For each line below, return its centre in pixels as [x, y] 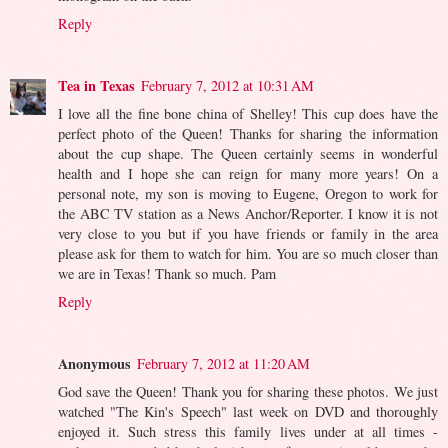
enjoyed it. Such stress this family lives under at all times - [248, 431]
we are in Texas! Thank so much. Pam [167, 273]
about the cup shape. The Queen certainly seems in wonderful [248, 153]
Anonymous [94, 363]
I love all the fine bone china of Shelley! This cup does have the [248, 113]
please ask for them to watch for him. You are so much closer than [248, 253]
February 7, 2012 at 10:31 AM [227, 85]
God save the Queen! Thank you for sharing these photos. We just [248, 391]
